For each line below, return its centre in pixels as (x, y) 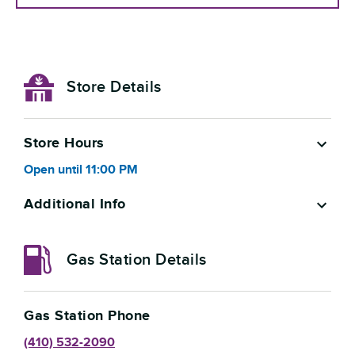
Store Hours (64, 143)
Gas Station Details (137, 260)
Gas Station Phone (87, 316)
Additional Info (75, 204)
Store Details (114, 87)
